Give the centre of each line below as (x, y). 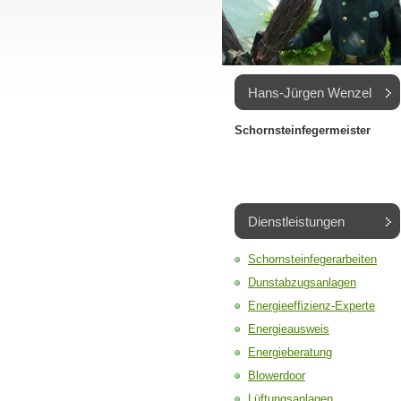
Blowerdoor (277, 375)
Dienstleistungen (296, 222)
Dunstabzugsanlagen (302, 282)
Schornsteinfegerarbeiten (312, 259)
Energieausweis (289, 329)
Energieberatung (290, 352)
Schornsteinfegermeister (303, 130)
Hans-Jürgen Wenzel (310, 93)
